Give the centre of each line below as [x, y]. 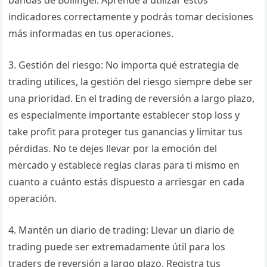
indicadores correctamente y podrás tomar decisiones [131, 17]
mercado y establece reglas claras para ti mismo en [124, 165]
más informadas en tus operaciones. [91, 33]
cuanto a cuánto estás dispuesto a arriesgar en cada [127, 182]
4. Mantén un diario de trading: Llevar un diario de [122, 230]
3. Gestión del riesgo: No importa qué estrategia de [124, 65]
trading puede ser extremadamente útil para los [117, 247]
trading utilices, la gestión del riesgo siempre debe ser [131, 82]
